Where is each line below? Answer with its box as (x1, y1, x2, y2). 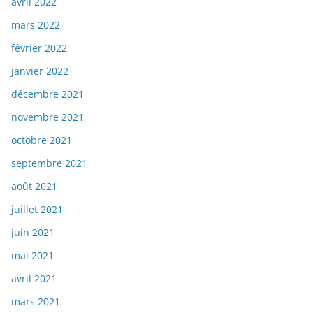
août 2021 (11, 180, 57, 194)
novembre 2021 (11, 110, 84, 124)
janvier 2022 (11, 64, 68, 78)
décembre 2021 (11, 87, 84, 101)
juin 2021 (11, 226, 54, 240)
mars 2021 (11, 295, 60, 309)
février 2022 (11, 41, 67, 55)
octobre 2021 (11, 133, 72, 147)
